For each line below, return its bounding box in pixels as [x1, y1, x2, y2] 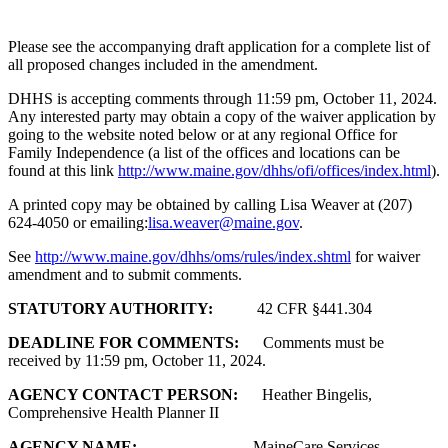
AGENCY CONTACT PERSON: [8, 386, 242, 404]
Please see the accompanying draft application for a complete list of [8, 38, 430, 56]
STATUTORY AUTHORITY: [8, 300, 221, 318]
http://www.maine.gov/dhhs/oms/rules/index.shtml [35, 248, 351, 266]
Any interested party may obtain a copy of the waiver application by [8, 108, 436, 126]
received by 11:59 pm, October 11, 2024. [8, 352, 266, 370]
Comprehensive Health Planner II [8, 404, 219, 422]
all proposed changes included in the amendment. [8, 56, 322, 74]
